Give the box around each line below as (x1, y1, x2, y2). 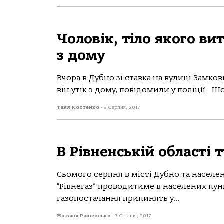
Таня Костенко (57, 104, 101, 110)
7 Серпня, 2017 (115, 213, 151, 219)
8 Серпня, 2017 (104, 104, 140, 110)
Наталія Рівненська (57, 213, 112, 219)
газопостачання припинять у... (57, 194, 179, 203)
